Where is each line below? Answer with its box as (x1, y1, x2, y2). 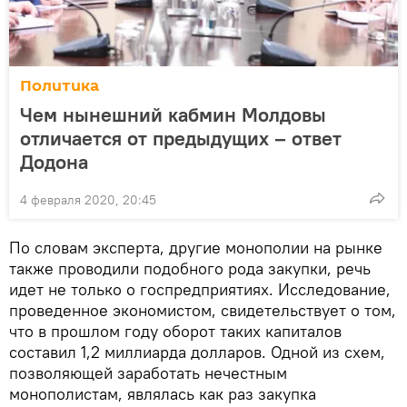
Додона (20, 149, 88, 175)
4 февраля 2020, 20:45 (20, 192, 156, 209)
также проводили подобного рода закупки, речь (9, 258, 371, 280)
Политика (20, 74, 99, 98)
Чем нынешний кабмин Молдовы (20, 102, 326, 128)
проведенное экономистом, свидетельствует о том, (9, 300, 396, 322)
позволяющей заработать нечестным (9, 362, 287, 384)
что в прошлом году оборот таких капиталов (9, 321, 342, 342)
